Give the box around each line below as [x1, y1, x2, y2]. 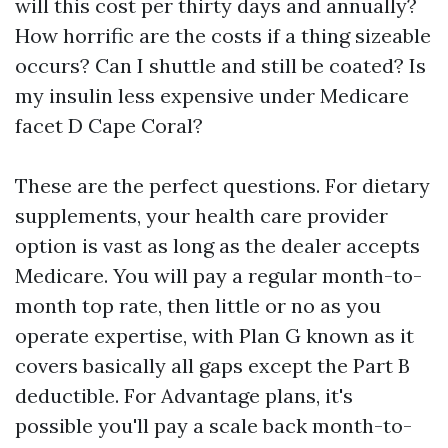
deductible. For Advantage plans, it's [15, 383, 353, 408]
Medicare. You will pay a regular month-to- [15, 263, 422, 288]
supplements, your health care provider [15, 203, 388, 228]
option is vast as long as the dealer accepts [15, 233, 420, 258]
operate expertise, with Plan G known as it [15, 323, 414, 348]
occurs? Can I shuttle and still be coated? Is [15, 53, 426, 78]
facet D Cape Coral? [15, 113, 203, 138]
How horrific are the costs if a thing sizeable [15, 23, 431, 48]
